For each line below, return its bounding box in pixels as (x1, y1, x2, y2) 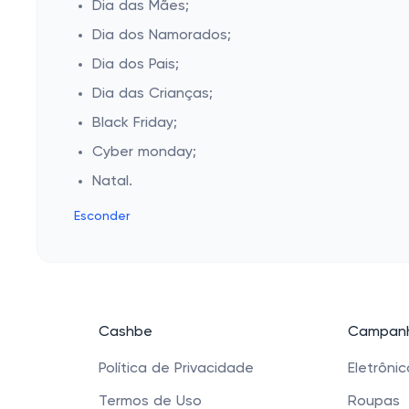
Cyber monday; (92, 145, 196, 160)
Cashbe (99, 325, 152, 340)
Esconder (74, 210, 130, 223)
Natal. (92, 174, 132, 189)
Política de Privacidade (99, 362, 254, 376)
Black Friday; (92, 116, 177, 131)
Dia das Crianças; (92, 87, 213, 101)
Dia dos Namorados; (92, 28, 231, 43)
